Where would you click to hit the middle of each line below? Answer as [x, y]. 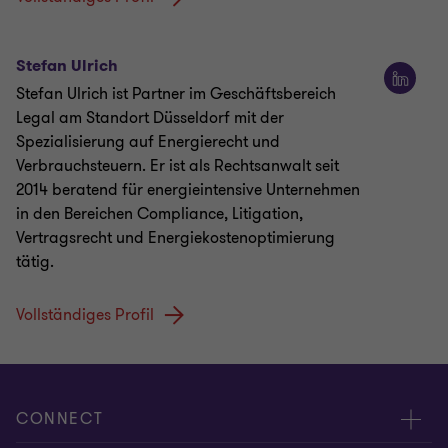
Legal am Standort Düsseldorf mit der [150, 118]
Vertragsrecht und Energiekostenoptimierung [175, 238]
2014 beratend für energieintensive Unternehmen [188, 190]
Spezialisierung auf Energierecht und [148, 142]
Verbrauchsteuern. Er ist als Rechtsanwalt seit [177, 166]
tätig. [35, 262]
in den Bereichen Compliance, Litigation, [159, 214]
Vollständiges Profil [85, 315]
